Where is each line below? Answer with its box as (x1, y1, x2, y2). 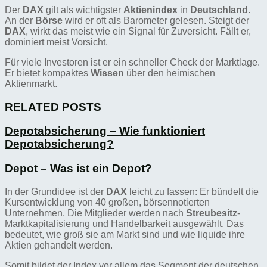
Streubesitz (186, 207, 237, 218)
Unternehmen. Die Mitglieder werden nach (5, 207, 186, 218)
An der (5, 15, 35, 26)
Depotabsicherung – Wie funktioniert (5, 125, 205, 138)
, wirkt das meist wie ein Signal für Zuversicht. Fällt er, (26, 26, 251, 36)
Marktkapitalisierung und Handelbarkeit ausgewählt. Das (5, 218, 244, 229)
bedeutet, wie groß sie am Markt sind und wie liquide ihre (5, 229, 245, 240)
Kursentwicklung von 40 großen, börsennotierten (5, 197, 210, 207)
